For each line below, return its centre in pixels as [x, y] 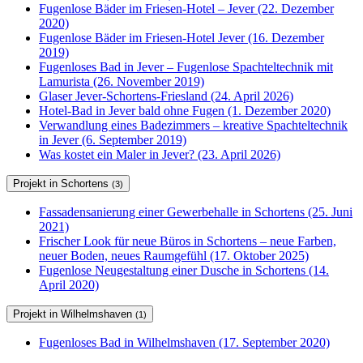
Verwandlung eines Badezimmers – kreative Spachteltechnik [193, 126]
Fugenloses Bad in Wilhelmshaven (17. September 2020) [184, 343]
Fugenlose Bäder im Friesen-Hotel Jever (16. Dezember [181, 38]
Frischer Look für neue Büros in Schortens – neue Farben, [188, 241]
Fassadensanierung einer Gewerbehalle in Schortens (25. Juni [196, 212]
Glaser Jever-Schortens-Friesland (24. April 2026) [166, 96]
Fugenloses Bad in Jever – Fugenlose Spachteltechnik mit [186, 67]
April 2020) [69, 285]
